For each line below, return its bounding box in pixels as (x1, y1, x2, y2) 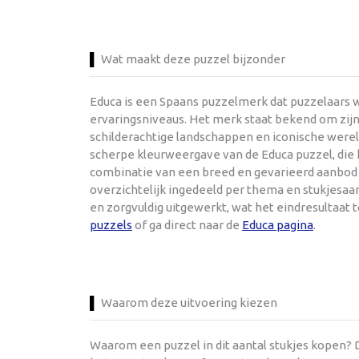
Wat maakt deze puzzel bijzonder (101, 51, 285, 66)
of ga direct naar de (132, 217, 242, 232)
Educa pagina (242, 217, 313, 232)
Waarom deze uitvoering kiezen (101, 296, 277, 309)
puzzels (90, 217, 132, 232)
